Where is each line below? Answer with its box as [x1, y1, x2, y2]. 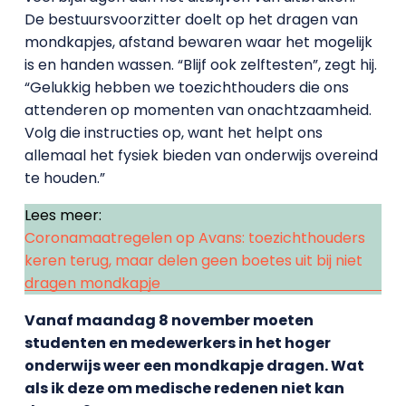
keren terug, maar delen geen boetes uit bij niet [24, 250, 362, 271]
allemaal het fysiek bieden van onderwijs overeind [24, 145, 378, 166]
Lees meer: [24, 205, 101, 226]
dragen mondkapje [24, 273, 160, 294]
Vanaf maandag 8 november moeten [24, 310, 314, 331]
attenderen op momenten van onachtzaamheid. [24, 100, 372, 121]
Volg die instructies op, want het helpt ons [24, 122, 323, 143]
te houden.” [24, 168, 105, 188]
